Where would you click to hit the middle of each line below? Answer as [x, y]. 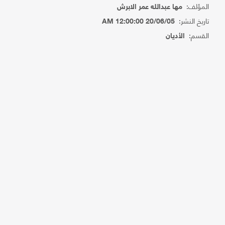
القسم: [197, 35]
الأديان [176, 36]
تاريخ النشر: [192, 20]
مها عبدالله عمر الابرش [150, 7]
